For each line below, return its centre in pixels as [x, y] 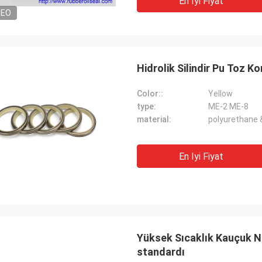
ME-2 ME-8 [228, 106]
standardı [161, 252]
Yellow [220, 94]
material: [154, 119]
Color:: [150, 94]
